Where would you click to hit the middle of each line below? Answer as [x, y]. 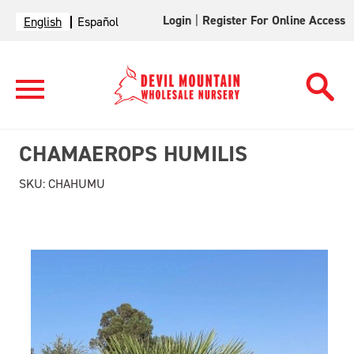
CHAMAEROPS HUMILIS [134, 154]
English [43, 22]
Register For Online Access [274, 20]
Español [98, 22]
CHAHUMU [75, 184]
